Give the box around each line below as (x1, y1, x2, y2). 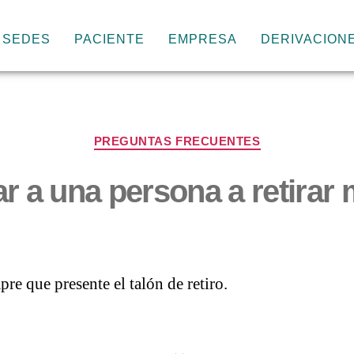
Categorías (176, 126, 244, 142)
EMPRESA (168, 32, 237, 46)
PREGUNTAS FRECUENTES (93, 134, 261, 148)
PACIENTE (74, 32, 145, 46)
